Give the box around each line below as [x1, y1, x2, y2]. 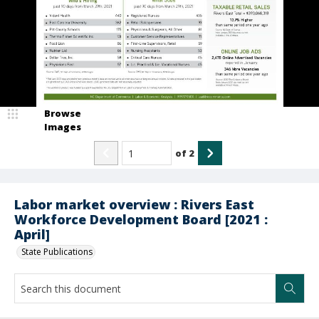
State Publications [21, 246, 93, 258]
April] [14, 226, 50, 243]
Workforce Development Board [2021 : [14, 211, 268, 228]
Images [44, 120, 81, 133]
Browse [44, 107, 81, 120]
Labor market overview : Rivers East [14, 196, 254, 213]
